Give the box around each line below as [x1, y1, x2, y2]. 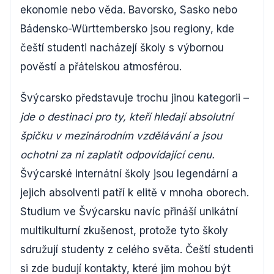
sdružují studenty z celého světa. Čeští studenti [20, 243, 253, 256]
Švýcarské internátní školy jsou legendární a [20, 168, 238, 180]
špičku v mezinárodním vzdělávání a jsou [20, 130, 222, 142]
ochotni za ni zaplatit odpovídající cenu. [20, 149, 215, 161]
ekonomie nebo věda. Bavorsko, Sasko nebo [20, 4, 237, 16]
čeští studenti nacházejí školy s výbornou [20, 42, 224, 54]
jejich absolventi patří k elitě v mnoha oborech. [20, 187, 249, 199]
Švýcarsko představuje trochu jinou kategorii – [20, 92, 249, 104]
